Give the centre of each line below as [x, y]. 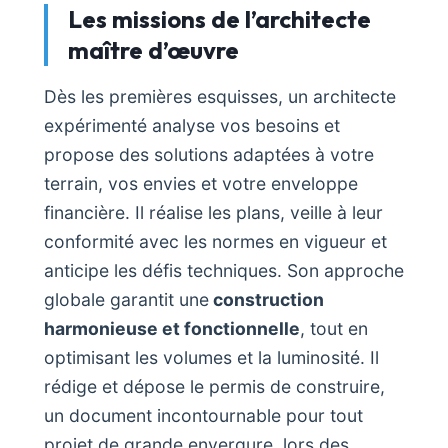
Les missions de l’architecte [219, 19]
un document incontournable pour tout [203, 416]
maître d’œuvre [153, 50]
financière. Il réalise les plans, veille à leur [213, 213]
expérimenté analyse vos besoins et [192, 126]
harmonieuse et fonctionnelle [172, 329]
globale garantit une [126, 300]
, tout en [334, 329]
